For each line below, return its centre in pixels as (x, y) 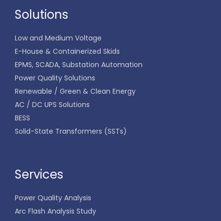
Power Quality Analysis (53, 198)
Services (39, 174)
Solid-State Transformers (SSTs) (71, 131)
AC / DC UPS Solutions (52, 105)
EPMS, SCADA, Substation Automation (79, 65)
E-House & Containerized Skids (67, 51)
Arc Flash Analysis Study (55, 211)
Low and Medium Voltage (58, 38)
